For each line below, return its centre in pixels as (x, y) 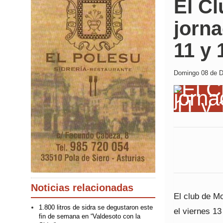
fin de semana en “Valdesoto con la (90, 217)
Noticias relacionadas (82, 188)
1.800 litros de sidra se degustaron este (96, 208)
